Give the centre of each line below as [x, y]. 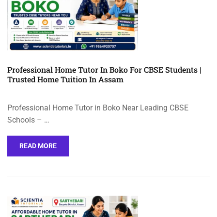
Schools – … [28, 120]
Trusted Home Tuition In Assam [65, 79]
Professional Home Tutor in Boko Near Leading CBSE [98, 108]
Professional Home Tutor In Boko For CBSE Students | [104, 70]
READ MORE [38, 146]
